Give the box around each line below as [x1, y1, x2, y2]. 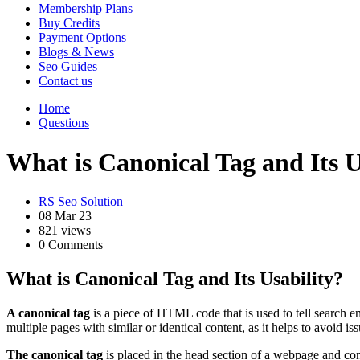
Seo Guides [39, 59, 97, 74]
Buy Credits [39, 16, 100, 31]
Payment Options [39, 31, 126, 45]
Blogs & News [39, 45, 114, 59]
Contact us [39, 74, 92, 88]
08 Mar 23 [39, 208, 92, 223]
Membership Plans [39, 2, 133, 16]
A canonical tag [6, 305, 90, 320]
